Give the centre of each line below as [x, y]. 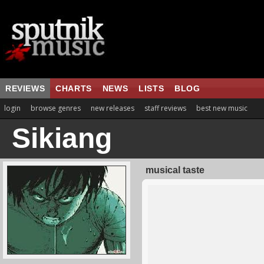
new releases [113, 108]
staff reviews [165, 108]
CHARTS [74, 88]
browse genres [56, 108]
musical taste [175, 170]
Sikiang [62, 138]
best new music [222, 108]
